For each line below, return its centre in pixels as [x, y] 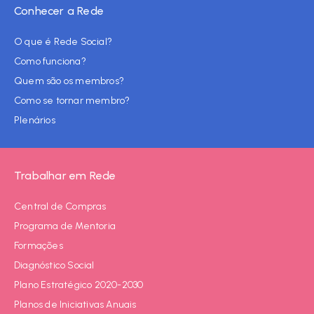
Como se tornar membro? [72, 101]
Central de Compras [60, 207]
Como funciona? [50, 62]
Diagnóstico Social [54, 266]
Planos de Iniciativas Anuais [75, 305]
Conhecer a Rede [59, 11]
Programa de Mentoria [65, 226]
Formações [39, 246]
